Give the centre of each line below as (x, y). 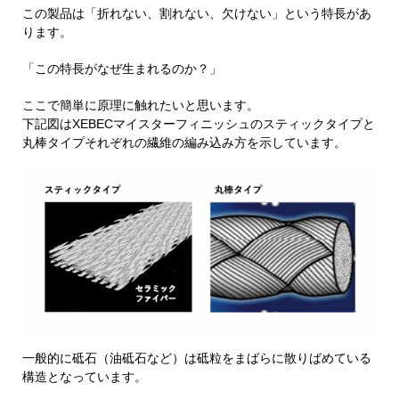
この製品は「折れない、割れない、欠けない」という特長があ (197, 14)
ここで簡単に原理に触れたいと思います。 (141, 106)
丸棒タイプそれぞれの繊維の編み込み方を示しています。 (184, 143)
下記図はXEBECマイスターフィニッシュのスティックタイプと (199, 124)
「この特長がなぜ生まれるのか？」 (122, 69)
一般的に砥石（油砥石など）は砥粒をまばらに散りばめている (197, 358)
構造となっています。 (85, 377)
